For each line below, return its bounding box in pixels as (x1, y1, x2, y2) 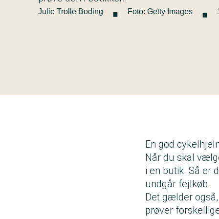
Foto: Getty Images (128, 7, 193, 16)
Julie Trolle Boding (38, 7, 103, 16)
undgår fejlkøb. (145, 177, 213, 190)
